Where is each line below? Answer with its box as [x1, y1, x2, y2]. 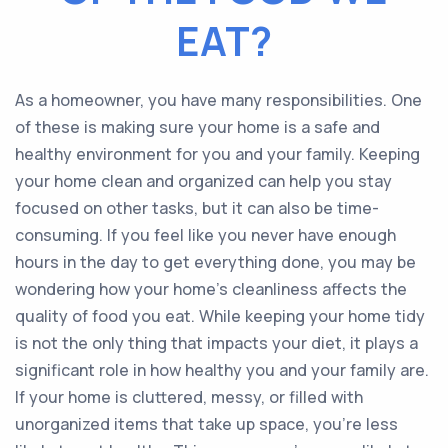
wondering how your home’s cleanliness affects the [15, 278, 407, 300]
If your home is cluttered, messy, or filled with [15, 386, 363, 408]
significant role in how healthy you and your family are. [15, 359, 429, 381]
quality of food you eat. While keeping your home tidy [15, 305, 425, 327]
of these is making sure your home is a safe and [15, 116, 380, 138]
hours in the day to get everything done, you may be [15, 251, 416, 273]
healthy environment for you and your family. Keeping [15, 143, 420, 165]
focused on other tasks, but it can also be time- [15, 197, 379, 219]
